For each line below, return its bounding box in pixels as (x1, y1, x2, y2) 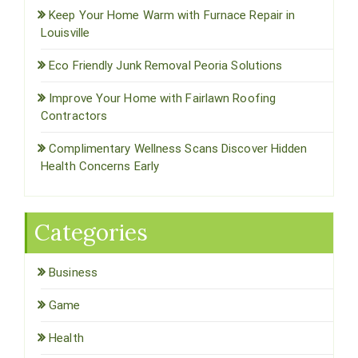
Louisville (41, 25, 89, 40)
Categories (34, 217, 148, 247)
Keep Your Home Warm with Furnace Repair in (49, 7, 296, 22)
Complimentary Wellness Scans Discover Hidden (49, 141, 308, 156)
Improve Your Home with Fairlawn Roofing (49, 90, 276, 105)
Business (49, 265, 97, 280)
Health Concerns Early (41, 158, 160, 173)
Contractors (41, 108, 108, 123)
